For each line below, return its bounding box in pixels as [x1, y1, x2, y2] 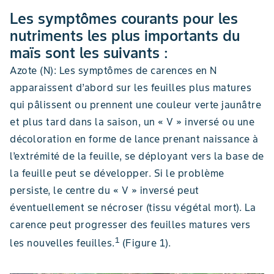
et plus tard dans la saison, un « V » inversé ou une [10, 116, 254, 128]
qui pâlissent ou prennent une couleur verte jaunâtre [10, 98, 261, 111]
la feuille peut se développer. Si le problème [10, 167, 224, 179]
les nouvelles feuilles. [10, 237, 115, 250]
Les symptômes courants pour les [10, 9, 238, 28]
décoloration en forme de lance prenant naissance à [10, 133, 258, 145]
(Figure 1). [119, 237, 171, 250]
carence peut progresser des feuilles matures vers [10, 218, 251, 231]
